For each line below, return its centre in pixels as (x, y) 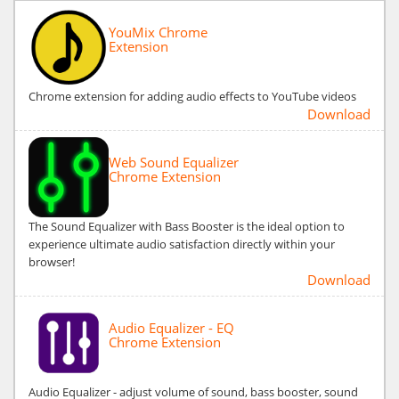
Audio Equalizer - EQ (171, 327)
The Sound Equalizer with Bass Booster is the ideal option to (187, 226)
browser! (52, 261)
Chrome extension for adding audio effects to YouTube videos (192, 96)
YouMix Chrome (158, 32)
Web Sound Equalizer (174, 162)
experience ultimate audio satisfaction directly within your (182, 244)
